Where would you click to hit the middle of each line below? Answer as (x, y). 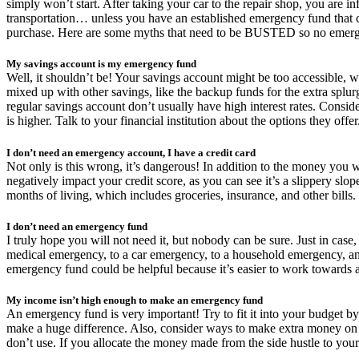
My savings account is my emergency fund (101, 64)
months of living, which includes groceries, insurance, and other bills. (181, 195)
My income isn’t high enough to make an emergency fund (135, 300)
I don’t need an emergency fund (77, 226)
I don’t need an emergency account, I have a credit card (131, 152)
